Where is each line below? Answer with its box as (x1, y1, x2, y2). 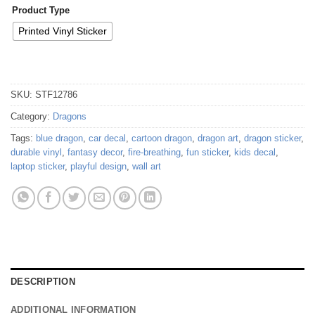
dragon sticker (244, 132, 301, 143)
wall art (132, 160, 161, 172)
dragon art (198, 132, 238, 143)
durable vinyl (11, 146, 62, 157)
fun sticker (186, 146, 229, 157)
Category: (11, 110, 53, 122)
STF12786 (35, 89, 77, 100)
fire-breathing (128, 146, 181, 157)
